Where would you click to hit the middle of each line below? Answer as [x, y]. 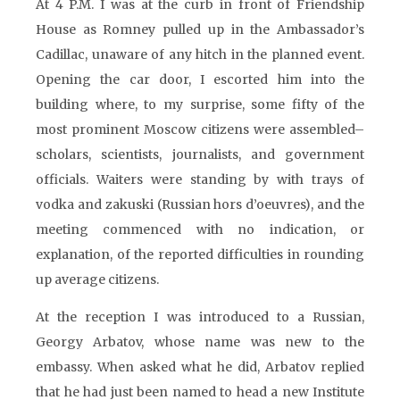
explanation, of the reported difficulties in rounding [200, 254]
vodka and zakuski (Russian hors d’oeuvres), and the [200, 204]
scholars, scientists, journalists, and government [200, 154]
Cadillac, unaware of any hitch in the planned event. [200, 54]
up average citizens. [97, 279]
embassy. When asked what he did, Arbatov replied [200, 367]
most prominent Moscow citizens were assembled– [200, 129]
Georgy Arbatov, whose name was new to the [200, 342]
